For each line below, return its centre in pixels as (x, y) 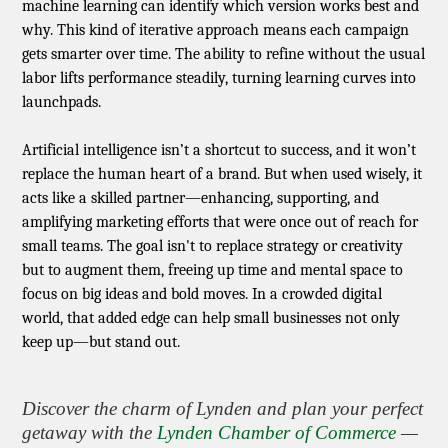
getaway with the (90, 432)
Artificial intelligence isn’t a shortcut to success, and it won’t (219, 150)
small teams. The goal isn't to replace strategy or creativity (213, 246)
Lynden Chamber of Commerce (277, 432)
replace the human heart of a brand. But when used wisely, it (222, 174)
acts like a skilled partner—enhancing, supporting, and (201, 198)
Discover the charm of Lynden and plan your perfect (223, 408)
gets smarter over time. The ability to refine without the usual (224, 54)
